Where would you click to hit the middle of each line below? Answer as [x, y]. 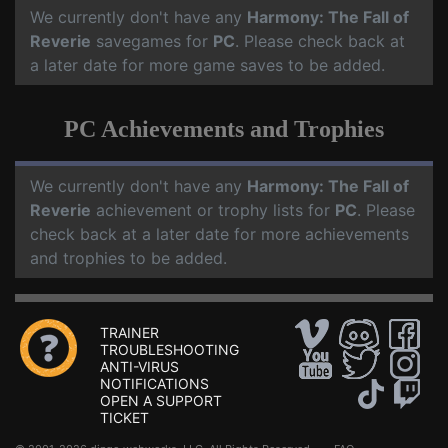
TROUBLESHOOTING [169, 350]
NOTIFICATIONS [154, 384]
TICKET [124, 418]
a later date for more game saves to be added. [207, 65]
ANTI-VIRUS [139, 367]
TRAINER [129, 333]
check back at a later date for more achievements [219, 234]
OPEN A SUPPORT [161, 401]
